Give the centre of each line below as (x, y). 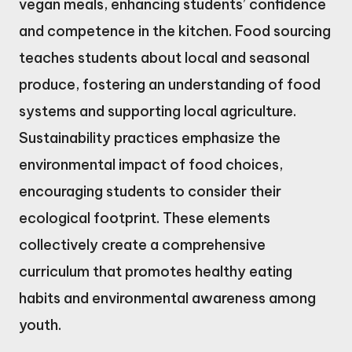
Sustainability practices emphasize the (150, 138)
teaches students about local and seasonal (164, 58)
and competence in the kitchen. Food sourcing (175, 31)
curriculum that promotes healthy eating (156, 272)
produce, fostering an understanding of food (170, 85)
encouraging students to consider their (150, 192)
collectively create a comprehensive (142, 245)
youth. (40, 325)
